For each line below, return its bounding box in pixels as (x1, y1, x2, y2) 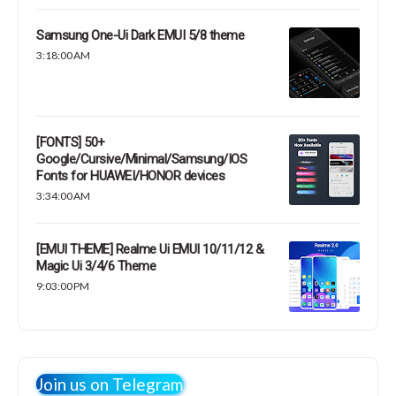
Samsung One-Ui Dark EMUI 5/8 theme (36, 27, 244, 44)
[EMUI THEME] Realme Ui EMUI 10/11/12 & (36, 241, 263, 258)
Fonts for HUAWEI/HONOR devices (36, 168, 225, 185)
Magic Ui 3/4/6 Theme (36, 258, 156, 275)
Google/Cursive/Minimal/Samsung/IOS (36, 151, 247, 168)
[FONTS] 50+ (36, 134, 105, 151)
